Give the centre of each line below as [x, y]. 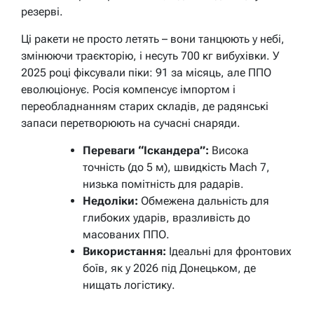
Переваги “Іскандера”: [146, 150]
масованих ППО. [126, 234]
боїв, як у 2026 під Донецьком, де [169, 268]
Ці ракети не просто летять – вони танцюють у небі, [153, 39]
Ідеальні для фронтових [229, 251]
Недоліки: [110, 200]
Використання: [124, 251]
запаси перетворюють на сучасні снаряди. [131, 123]
